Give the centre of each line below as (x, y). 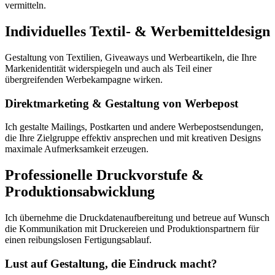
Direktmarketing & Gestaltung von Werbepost (122, 103)
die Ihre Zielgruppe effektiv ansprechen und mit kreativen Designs (133, 138)
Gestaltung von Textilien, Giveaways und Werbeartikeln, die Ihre (131, 57)
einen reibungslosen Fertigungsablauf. (78, 240)
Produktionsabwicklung (80, 192)
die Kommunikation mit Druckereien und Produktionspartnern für (132, 229)
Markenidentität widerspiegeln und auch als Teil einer (108, 68)
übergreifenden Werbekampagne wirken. (84, 79)
